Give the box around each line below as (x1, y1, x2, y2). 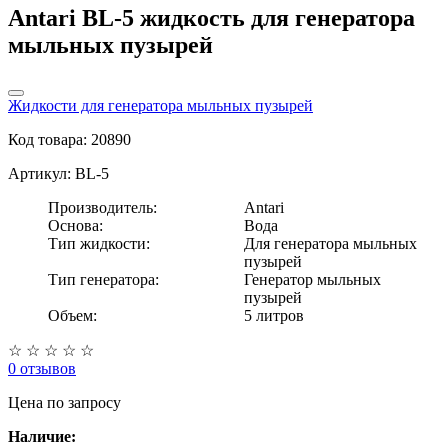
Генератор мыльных (244, 270, 381, 288)
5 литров (244, 306, 304, 324)
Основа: (48, 216, 103, 234)
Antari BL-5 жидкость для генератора (8, 4, 415, 31)
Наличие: (8, 427, 76, 445)
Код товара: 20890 (8, 130, 131, 148)
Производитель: (48, 198, 157, 216)
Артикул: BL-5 (8, 164, 109, 182)
